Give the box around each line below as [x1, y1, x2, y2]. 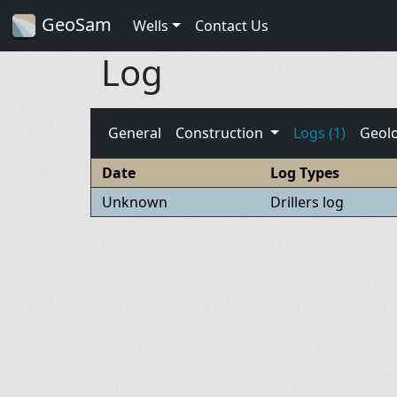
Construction [175, 122, 267, 143]
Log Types [269, 162, 339, 183]
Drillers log [269, 191, 347, 212]
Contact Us [194, 15, 269, 35]
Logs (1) [292, 122, 346, 143]
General [108, 122, 161, 143]
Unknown [102, 191, 167, 212]
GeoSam [37, 12, 112, 36]
